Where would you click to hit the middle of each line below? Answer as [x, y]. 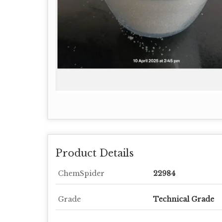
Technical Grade [184, 199]
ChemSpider [81, 173]
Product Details [95, 153]
